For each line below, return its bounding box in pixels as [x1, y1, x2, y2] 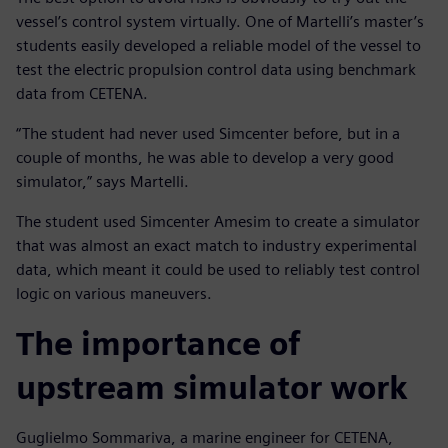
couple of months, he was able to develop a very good [16, 148, 394, 168]
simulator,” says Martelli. [16, 172, 189, 192]
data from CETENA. [16, 84, 148, 104]
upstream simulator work [16, 368, 408, 408]
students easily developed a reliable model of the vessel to [16, 36, 421, 56]
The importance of [16, 324, 301, 364]
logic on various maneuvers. [16, 284, 212, 304]
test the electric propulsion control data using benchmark [16, 60, 416, 80]
